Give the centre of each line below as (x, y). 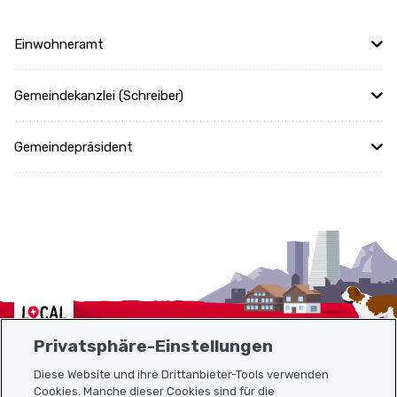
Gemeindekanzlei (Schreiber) (99, 96)
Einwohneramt (59, 44)
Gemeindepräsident (74, 147)
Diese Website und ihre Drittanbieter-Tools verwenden (182, 374)
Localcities (54, 300)
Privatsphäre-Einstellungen (154, 346)
